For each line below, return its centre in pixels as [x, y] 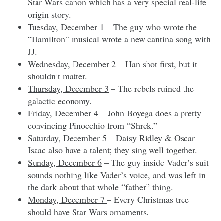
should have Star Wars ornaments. [88, 211]
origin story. [49, 14]
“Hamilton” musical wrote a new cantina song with [119, 39]
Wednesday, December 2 [72, 63]
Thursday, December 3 [68, 88]
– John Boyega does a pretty [151, 113]
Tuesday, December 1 [66, 26]
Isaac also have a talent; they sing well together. [112, 150]
